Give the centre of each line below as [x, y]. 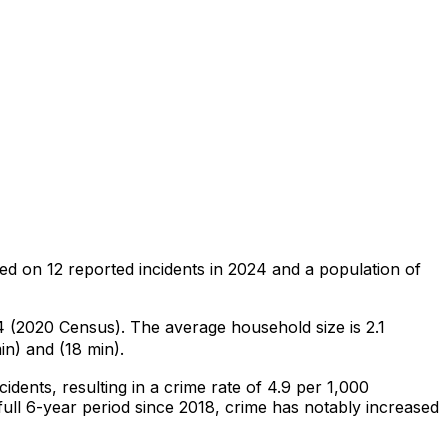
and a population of [344, 268]
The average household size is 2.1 [255, 326]
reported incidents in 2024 [165, 268]
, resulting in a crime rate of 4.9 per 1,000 [210, 386]
